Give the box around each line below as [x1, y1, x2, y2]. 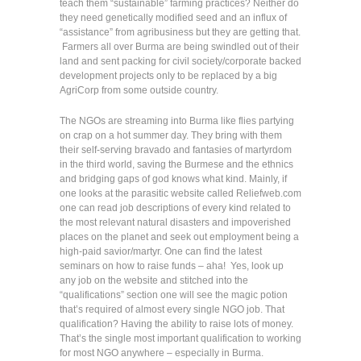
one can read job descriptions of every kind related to [60, 202, 291, 214]
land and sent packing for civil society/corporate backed [60, 56, 301, 67]
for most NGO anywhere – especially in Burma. [60, 347, 263, 359]
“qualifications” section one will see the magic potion [60, 289, 288, 301]
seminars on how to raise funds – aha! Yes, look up [60, 260, 284, 272]
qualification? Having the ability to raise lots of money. [60, 318, 293, 330]
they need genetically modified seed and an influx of [60, 12, 287, 23]
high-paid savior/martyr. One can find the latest [60, 246, 262, 257]
